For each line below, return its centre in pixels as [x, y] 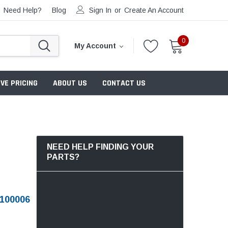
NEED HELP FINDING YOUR [100, 147]
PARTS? [63, 157]
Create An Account [154, 10]
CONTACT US [124, 83]
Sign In [100, 10]
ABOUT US [70, 83]
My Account [95, 46]
